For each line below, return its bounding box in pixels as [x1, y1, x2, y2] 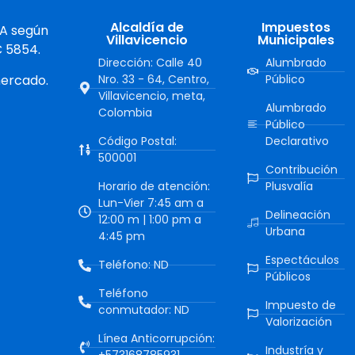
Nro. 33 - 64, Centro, [98, 71, 210, 88]
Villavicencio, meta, [98, 88, 206, 105]
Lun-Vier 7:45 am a [98, 195, 204, 212]
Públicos [265, 269, 311, 285]
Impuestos [261, 18, 331, 37]
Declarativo [265, 133, 329, 150]
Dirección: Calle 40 [98, 55, 203, 71]
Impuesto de [265, 297, 336, 314]
